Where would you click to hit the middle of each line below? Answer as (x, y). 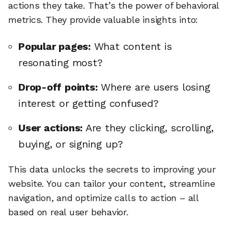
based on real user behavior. (68, 212)
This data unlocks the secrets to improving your (112, 169)
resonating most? (61, 62)
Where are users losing (154, 87)
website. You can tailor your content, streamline (112, 183)
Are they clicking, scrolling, (148, 127)
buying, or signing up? (71, 144)
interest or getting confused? (89, 103)
